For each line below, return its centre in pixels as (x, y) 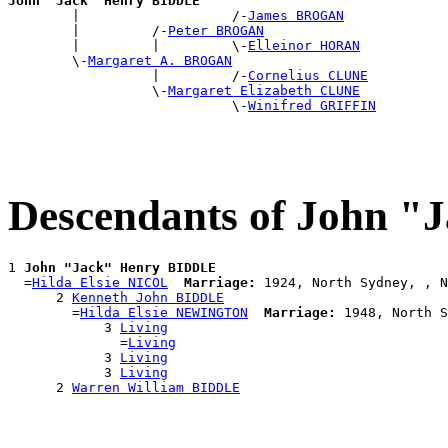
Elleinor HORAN (304, 45)
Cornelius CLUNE (308, 75)
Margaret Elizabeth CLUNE (264, 90)
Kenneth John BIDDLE (148, 297)
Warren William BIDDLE (156, 387)
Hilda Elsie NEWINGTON (164, 312)
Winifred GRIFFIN (312, 105)
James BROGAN (296, 15)
